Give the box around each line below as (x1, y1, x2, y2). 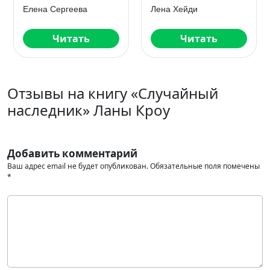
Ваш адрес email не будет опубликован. (7, 161, 148, 171)
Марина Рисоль (151, 4, 213, 14)
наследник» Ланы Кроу (7, 100, 170, 120)
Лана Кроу (23, 4, 64, 14)
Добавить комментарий (7, 146, 137, 160)
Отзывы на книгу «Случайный (7, 83, 218, 103)
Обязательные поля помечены (150, 161, 260, 171)
